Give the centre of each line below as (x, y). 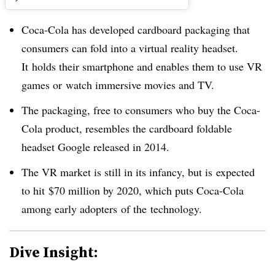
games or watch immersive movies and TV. (118, 85)
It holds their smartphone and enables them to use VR (142, 66)
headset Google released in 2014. (95, 146)
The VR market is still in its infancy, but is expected (138, 172)
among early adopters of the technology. (112, 208)
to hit (35, 190)
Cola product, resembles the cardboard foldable (127, 128)
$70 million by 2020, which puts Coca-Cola (146, 190)
